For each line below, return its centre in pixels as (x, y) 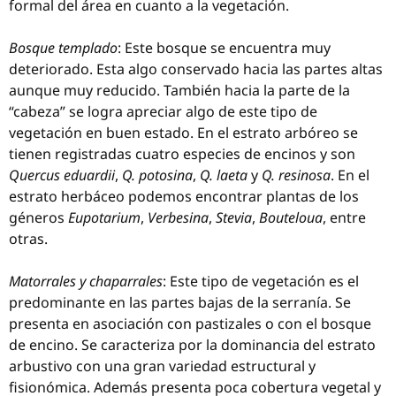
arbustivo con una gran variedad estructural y (162, 366)
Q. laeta (224, 175)
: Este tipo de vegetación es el (261, 281)
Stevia (234, 217)
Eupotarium (104, 217)
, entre (344, 217)
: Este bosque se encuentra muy (224, 48)
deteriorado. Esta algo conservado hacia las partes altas (196, 69)
